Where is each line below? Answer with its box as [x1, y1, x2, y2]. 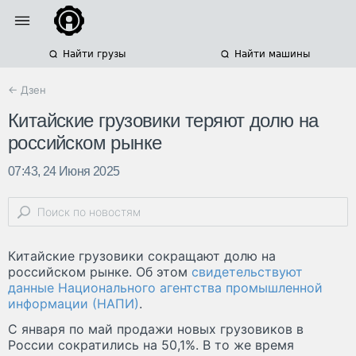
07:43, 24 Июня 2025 [8, 164, 120, 179]
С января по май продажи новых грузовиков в [8, 321, 304, 338]
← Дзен [8, 83, 46, 96]
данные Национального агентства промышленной [8, 280, 323, 296]
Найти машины [234, 48, 310, 60]
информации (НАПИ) [8, 296, 139, 312]
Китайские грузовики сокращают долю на [8, 248, 276, 265]
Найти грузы [62, 48, 126, 60]
